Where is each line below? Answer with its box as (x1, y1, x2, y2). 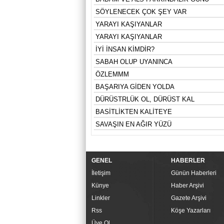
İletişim (91, 169, 110, 177)
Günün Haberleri (171, 169, 216, 177)
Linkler (91, 194, 110, 202)
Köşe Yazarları (171, 207, 210, 214)
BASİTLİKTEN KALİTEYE (95, 108, 172, 115)
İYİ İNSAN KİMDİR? (95, 45, 154, 53)
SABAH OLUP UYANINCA (95, 58, 172, 65)
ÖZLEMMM (95, 70, 129, 78)
